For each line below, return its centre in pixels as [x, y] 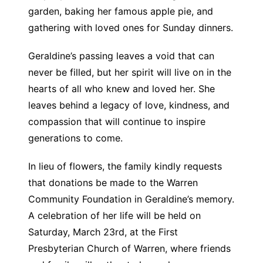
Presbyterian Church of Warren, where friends [129, 248]
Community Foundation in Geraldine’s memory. [131, 199]
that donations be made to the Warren [113, 183]
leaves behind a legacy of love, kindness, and [129, 105]
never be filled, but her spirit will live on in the [129, 72]
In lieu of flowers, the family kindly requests [125, 166]
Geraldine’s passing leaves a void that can [121, 56]
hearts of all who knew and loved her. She [121, 89]
